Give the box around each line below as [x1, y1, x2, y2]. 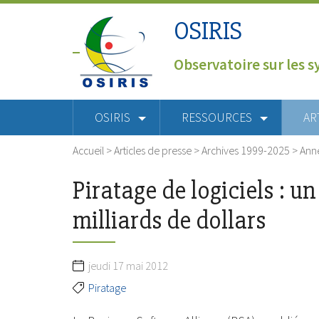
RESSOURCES [182, 110, 252, 126]
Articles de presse [114, 143, 192, 158]
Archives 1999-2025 [202, 143, 290, 158]
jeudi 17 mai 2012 [88, 258, 168, 273]
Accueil [73, 143, 104, 158]
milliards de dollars [73, 204, 266, 236]
